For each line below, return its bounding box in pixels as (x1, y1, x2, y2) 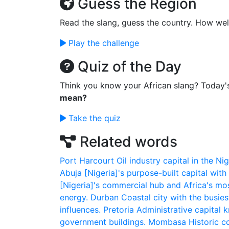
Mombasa (148, 217, 186, 227)
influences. (60, 204, 101, 215)
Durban (90, 192, 119, 202)
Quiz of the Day (74, 58, 181, 75)
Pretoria (103, 204, 134, 215)
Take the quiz (66, 113, 121, 123)
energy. (60, 192, 88, 202)
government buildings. (60, 217, 146, 227)
